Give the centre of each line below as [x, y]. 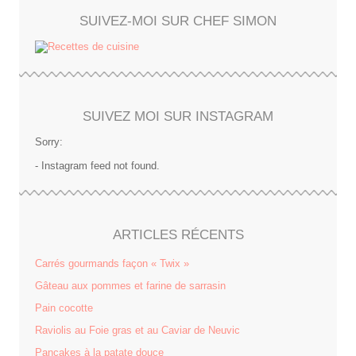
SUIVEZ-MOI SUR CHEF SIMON [178, 21]
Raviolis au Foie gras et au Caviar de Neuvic [137, 331]
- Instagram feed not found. [97, 166]
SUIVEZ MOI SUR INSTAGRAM [178, 117]
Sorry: [49, 142]
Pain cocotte [64, 308]
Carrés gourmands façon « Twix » [112, 264]
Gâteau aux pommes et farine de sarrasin [130, 286]
